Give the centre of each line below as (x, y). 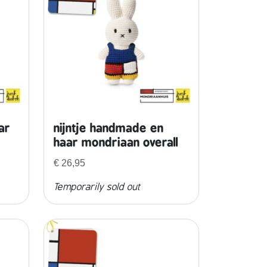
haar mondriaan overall (116, 142)
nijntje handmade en (108, 128)
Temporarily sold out (97, 187)
